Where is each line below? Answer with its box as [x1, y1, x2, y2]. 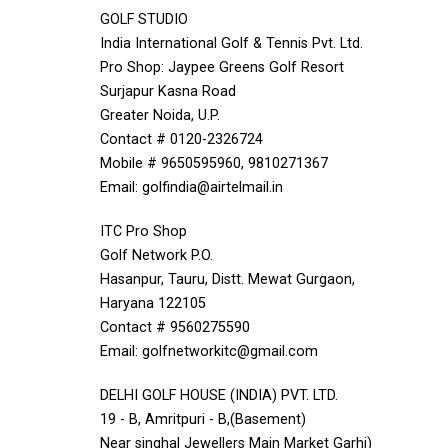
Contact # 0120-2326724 [100, 131, 263, 148]
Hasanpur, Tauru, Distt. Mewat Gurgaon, [100, 271, 355, 288]
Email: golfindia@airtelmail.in [100, 179, 283, 196]
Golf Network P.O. [100, 247, 213, 264]
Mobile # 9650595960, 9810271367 [100, 155, 328, 172]
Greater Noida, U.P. [100, 107, 220, 124]
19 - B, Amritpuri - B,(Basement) [100, 411, 306, 428]
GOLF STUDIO [100, 11, 188, 28]
